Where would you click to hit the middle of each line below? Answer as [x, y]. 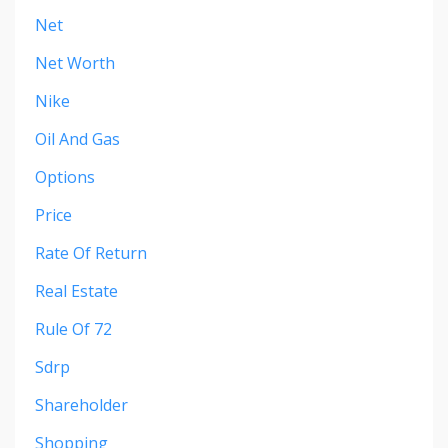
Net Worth [75, 62]
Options [65, 176]
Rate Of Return [91, 252]
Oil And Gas [77, 138]
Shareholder [81, 404]
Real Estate [76, 290]
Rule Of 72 [73, 328]
